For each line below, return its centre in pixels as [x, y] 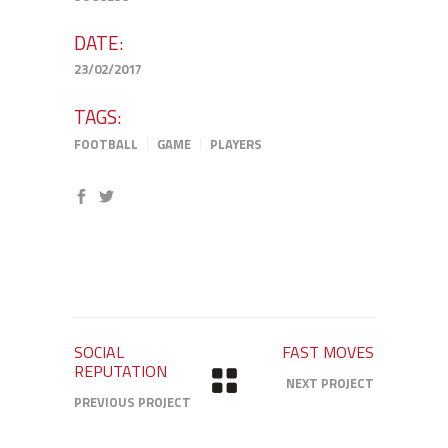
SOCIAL [99, 352]
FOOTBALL [106, 143]
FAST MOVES [328, 352]
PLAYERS [236, 143]
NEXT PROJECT [330, 383]
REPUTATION [120, 371]
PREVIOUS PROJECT [132, 402]
